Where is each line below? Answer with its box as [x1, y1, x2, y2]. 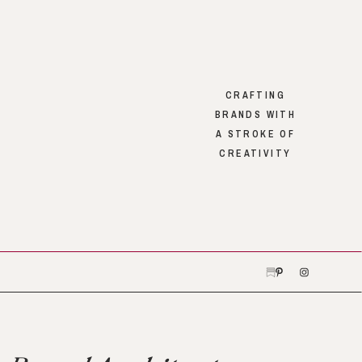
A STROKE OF [215, 128, 296, 141]
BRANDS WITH [214, 108, 297, 121]
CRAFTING [225, 89, 286, 102]
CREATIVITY [219, 147, 292, 160]
